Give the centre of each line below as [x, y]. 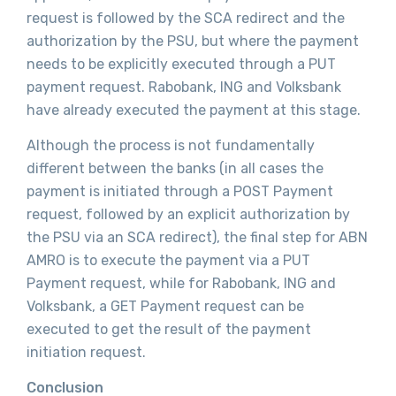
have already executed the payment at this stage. [194, 110]
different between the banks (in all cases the [175, 169]
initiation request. [86, 353]
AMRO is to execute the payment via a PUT [168, 261]
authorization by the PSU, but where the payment [193, 41]
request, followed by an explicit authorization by [188, 215]
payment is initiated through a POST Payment [180, 192]
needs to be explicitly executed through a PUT [181, 64]
